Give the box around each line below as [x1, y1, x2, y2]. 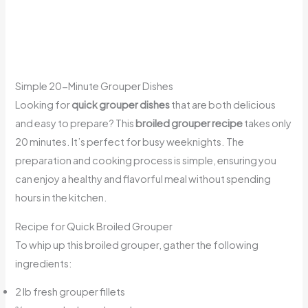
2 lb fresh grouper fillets [15, 285, 126, 298]
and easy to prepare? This [15, 117, 136, 130]
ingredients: [15, 256, 73, 269]
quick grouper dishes [71, 98, 170, 111]
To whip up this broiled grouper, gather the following [15, 238, 259, 251]
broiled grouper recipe [135, 117, 243, 130]
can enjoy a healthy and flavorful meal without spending [15, 173, 272, 186]
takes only [243, 117, 292, 130]
